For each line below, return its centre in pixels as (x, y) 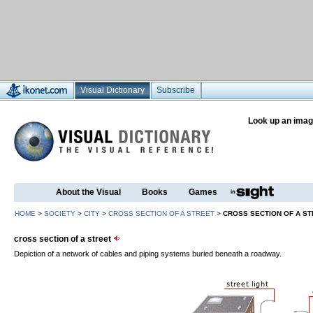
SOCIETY (60, 213)
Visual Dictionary (112, 90)
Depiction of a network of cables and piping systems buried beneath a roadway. (148, 254)
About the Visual (88, 192)
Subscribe (176, 90)
